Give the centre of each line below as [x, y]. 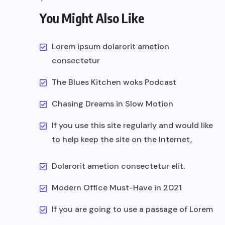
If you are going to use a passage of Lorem [132, 209]
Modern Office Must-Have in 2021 [117, 187]
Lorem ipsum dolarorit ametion [110, 46]
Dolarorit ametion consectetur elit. [118, 166]
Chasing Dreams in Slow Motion [113, 103]
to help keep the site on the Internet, [122, 139]
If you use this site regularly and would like [132, 125]
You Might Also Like [92, 18]
